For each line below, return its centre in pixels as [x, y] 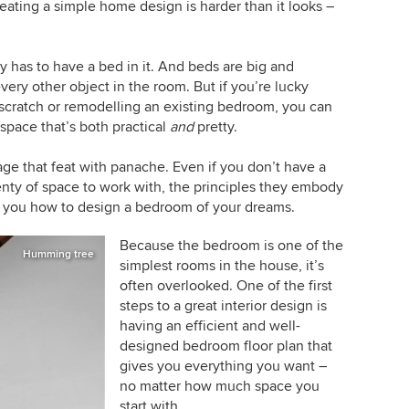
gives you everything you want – [223, 366]
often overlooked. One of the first [225, 286]
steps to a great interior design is [223, 306]
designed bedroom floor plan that [225, 346]
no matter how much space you [219, 386]
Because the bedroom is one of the [231, 246]
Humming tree [58, 254]
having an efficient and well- [210, 326]
